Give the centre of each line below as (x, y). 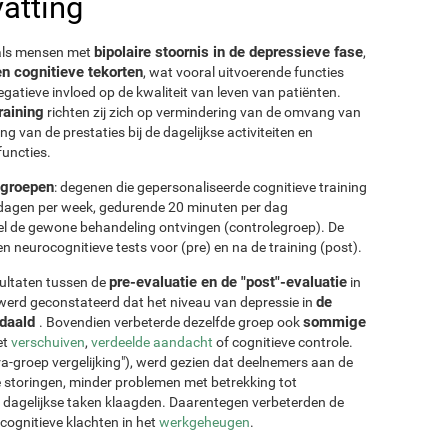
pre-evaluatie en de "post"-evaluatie (228, 281)
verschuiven (48, 341)
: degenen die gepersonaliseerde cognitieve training (210, 186)
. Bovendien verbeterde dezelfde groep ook (171, 321)
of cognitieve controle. (283, 341)
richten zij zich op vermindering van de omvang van (202, 111)
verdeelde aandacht (152, 341)
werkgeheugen (204, 421)
